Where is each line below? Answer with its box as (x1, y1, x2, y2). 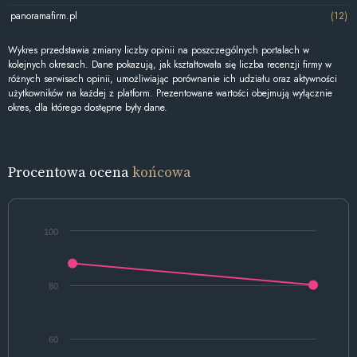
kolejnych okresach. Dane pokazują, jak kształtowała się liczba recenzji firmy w (8, 57, 331, 72)
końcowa (132, 162, 191, 182)
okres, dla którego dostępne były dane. (8, 100, 167, 115)
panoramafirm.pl (10, 9, 77, 24)
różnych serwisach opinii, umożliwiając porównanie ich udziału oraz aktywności (8, 71, 337, 86)
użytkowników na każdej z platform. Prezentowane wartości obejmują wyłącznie (8, 85, 332, 100)
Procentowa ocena (8, 162, 132, 182)
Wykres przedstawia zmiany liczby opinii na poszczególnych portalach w (8, 42, 309, 57)
